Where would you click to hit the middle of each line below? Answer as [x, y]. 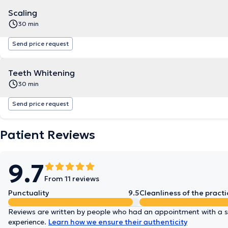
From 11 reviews [72, 179]
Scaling [23, 13]
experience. [28, 222]
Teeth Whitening [41, 73]
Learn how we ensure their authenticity [118, 222]
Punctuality [28, 193]
